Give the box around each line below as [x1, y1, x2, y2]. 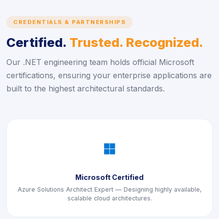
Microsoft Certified [75, 173, 144, 181]
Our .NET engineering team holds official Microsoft [6, 57, 194, 67]
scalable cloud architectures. [67, 195, 152, 202]
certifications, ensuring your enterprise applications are [6, 70, 212, 80]
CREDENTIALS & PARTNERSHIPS [13, 19, 126, 25]
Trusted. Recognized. [69, 35, 203, 50]
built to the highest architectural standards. [6, 84, 165, 93]
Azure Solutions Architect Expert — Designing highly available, [17, 186, 202, 193]
